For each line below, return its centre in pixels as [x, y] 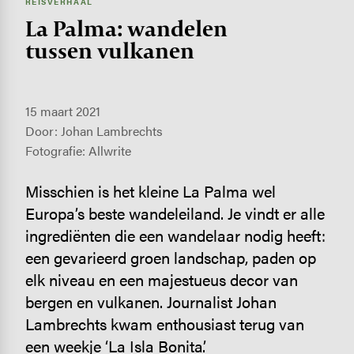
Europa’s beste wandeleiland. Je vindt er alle [175, 213]
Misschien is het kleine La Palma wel [150, 191]
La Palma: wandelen [126, 28]
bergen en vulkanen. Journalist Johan [151, 302]
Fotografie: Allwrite [78, 151]
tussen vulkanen [109, 50]
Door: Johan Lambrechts [94, 131]
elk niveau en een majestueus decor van [161, 280]
